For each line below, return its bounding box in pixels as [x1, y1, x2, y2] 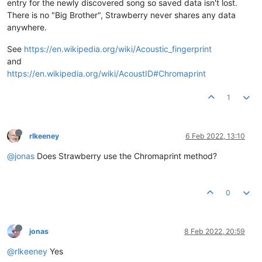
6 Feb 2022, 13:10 [185, 131, 245, 140]
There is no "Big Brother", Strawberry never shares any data [7, 9, 236, 20]
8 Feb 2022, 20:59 [184, 226, 245, 236]
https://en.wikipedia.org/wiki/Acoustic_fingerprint [24, 43, 212, 54]
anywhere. [7, 22, 47, 32]
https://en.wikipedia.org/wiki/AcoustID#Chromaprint [7, 68, 206, 78]
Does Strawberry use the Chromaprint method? [35, 150, 217, 161]
